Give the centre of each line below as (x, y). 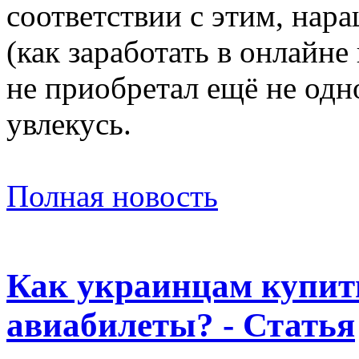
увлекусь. (69, 124)
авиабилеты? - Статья (181, 325)
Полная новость (112, 196)
